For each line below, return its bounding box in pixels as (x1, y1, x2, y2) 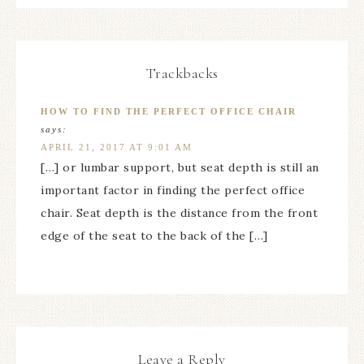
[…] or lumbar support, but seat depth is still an (41, 160, 319, 175)
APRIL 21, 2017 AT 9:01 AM (41, 142, 193, 152)
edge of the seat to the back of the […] (41, 228, 268, 243)
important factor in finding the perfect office (41, 183, 305, 197)
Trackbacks (145, 64, 219, 82)
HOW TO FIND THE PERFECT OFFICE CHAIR (41, 106, 297, 116)
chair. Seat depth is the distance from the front (41, 206, 318, 220)
